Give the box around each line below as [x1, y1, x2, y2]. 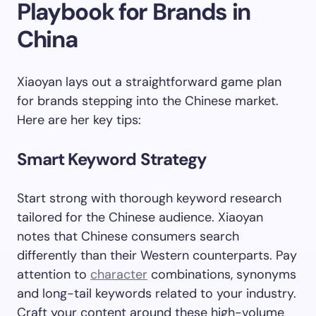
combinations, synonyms [147, 266, 296, 283]
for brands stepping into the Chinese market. [17, 92, 279, 109]
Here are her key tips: [17, 111, 141, 128]
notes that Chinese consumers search [17, 228, 239, 245]
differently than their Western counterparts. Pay [17, 247, 297, 264]
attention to [17, 266, 90, 283]
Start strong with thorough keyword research [17, 190, 281, 207]
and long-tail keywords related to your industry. [17, 285, 296, 302]
